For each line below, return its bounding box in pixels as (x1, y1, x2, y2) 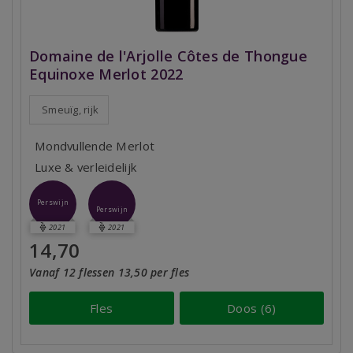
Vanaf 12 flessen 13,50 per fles (29, 265, 190, 281)
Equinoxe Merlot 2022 (29, 65, 184, 84)
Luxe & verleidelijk (35, 159, 137, 176)
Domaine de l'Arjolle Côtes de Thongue (29, 46, 307, 66)
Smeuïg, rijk (42, 102, 99, 117)
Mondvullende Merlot (35, 138, 155, 154)
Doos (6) (227, 299, 277, 316)
